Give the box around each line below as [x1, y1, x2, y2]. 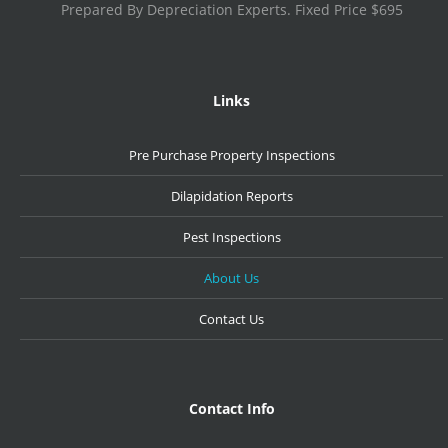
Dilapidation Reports [170, 186, 293, 205]
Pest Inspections [182, 227, 281, 246]
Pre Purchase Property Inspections [128, 145, 335, 164]
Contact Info [188, 398, 275, 418]
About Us [204, 268, 259, 287]
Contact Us [199, 309, 264, 328]
